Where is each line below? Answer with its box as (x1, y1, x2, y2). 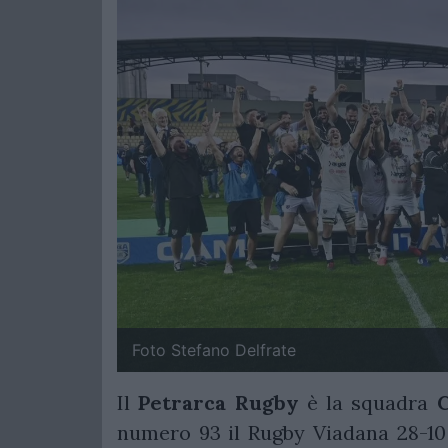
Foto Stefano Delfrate (132, 340, 296, 361)
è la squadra (298, 390, 437, 416)
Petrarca (138, 390, 227, 416)
